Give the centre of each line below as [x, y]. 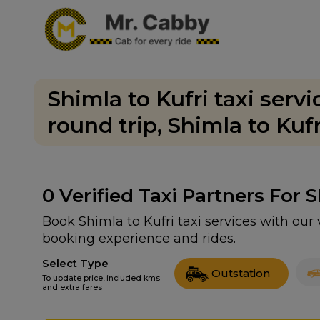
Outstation [241, 273]
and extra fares [72, 287]
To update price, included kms [101, 278]
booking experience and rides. [139, 239]
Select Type [75, 264]
